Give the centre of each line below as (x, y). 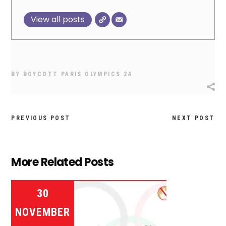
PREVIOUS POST (41, 118)
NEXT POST (193, 118)
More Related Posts (63, 162)
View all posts (58, 19)
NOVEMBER (43, 212)
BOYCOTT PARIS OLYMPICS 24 (77, 74)
